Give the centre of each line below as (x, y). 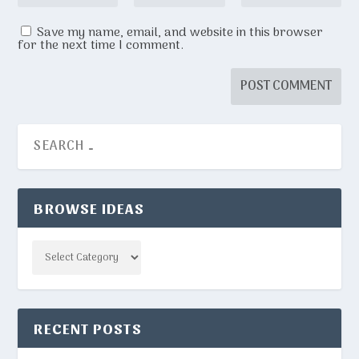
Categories (57, 249)
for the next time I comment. (101, 45)
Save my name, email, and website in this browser (180, 32)
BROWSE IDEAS (89, 207)
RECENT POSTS (88, 327)
